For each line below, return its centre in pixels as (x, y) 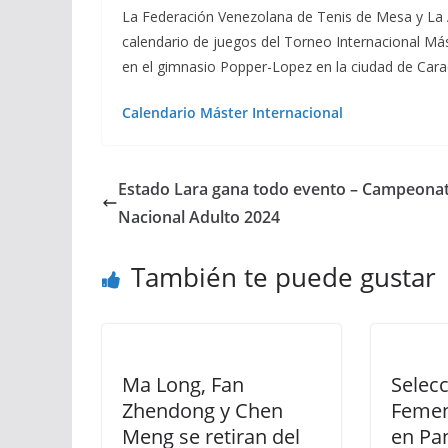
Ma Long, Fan (183, 384)
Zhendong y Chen (202, 410)
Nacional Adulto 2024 (199, 217)
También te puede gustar (283, 277)
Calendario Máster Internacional (232, 112)
